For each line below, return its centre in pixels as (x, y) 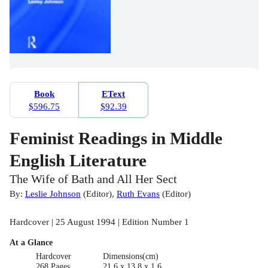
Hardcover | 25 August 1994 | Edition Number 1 (99, 221)
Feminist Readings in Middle (116, 138)
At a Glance (31, 242)
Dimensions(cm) (130, 256)
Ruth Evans (138, 193)
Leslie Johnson (53, 193)
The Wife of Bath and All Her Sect (93, 179)
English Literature (78, 160)
